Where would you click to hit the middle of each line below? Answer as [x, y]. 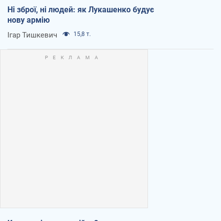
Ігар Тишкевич [32, 35]
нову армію [29, 20]
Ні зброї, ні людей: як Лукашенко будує [81, 10]
